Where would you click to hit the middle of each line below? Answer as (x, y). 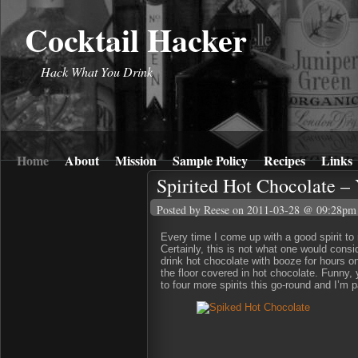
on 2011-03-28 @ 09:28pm (294, 210)
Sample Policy (210, 160)
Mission (136, 160)
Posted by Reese (193, 210)
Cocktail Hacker (136, 40)
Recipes (284, 160)
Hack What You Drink (89, 72)
